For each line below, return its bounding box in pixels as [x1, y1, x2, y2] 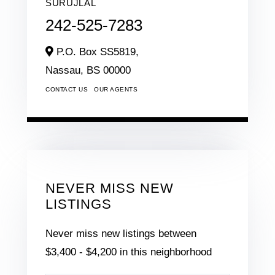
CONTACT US [45, 86, 88, 93]
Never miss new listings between [45, 228, 196, 240]
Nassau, [45, 64, 87, 77]
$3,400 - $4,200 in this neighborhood [45, 246, 212, 258]
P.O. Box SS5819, [53, 46, 139, 58]
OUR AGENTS [94, 86, 137, 93]
